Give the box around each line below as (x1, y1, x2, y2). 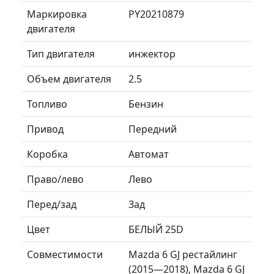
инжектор (128, 46, 176, 61)
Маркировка (27, 7, 87, 21)
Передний (128, 122, 177, 136)
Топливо (27, 97, 67, 111)
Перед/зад (27, 197, 76, 211)
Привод (27, 122, 64, 136)
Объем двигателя (27, 72, 111, 86)
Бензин (128, 97, 163, 111)
